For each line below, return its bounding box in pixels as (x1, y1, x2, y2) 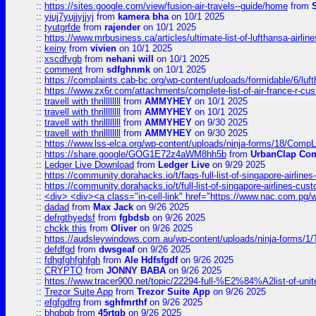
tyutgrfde (44, 22, 80, 32)
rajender (104, 22, 140, 32)
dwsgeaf (99, 244, 135, 255)
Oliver (111, 223, 140, 233)
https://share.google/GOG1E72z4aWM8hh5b (44, 149, 226, 159)
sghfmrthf (104, 297, 147, 308)
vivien (90, 43, 116, 54)
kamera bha (118, 11, 169, 22)
